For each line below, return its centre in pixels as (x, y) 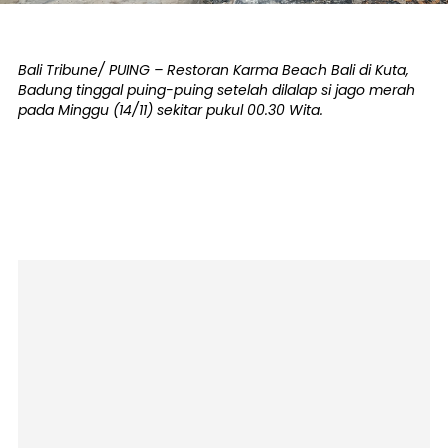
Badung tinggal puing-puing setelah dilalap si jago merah (216, 90)
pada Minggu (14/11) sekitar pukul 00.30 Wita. (170, 110)
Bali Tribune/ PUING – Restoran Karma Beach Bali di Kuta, (213, 70)
